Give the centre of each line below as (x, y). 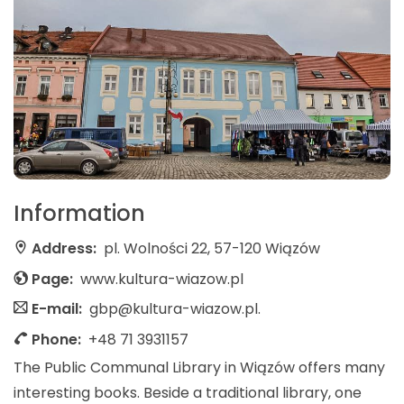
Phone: (56, 339)
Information (79, 214)
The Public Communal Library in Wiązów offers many (199, 367)
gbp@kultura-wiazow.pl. (175, 309)
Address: (64, 248)
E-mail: (57, 309)
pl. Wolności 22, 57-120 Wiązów (212, 248)
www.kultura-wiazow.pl (162, 279)
